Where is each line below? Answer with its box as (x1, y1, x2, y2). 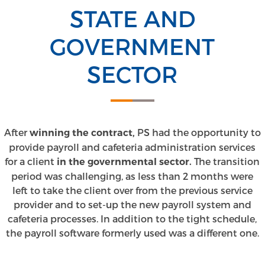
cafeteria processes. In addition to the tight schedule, (8, 212, 257, 224)
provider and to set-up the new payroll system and (13, 198, 251, 210)
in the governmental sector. (57, 156, 192, 167)
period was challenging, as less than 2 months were (11, 170, 254, 182)
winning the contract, (29, 127, 135, 138)
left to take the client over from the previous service (12, 184, 253, 196)
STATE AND (69, 4, 195, 31)
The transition (192, 155, 260, 167)
